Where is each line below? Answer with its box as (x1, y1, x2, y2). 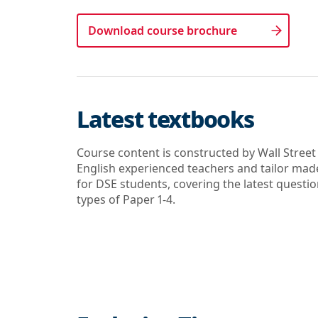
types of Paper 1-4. (77, 192, 175, 207)
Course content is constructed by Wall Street (77, 145, 316, 160)
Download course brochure (88, 23, 237, 38)
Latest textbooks (77, 104, 254, 134)
